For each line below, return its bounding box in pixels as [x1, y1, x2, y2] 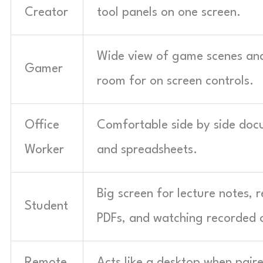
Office [25, 119, 59, 131]
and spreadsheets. [97, 144, 197, 156]
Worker [25, 144, 64, 156]
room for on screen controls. [97, 75, 254, 87]
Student [25, 200, 68, 213]
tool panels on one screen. [97, 6, 241, 19]
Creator [25, 6, 68, 19]
